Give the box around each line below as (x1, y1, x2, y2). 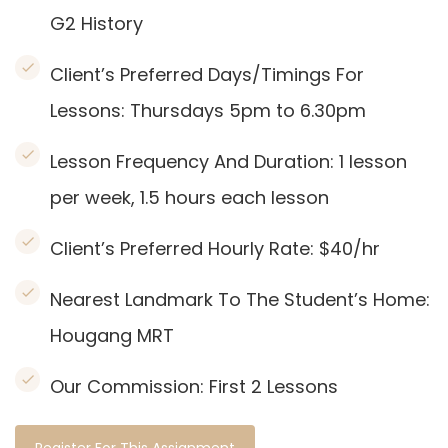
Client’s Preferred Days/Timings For (50, 62, 364, 87)
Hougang (50, 323, 137, 348)
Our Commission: (50, 374, 209, 399)
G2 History (50, 11, 143, 36)
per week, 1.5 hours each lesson (50, 185, 334, 210)
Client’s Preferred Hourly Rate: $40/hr (50, 236, 380, 261)
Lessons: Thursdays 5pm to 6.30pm (50, 98, 366, 123)
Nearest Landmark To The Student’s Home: (50, 287, 430, 312)
